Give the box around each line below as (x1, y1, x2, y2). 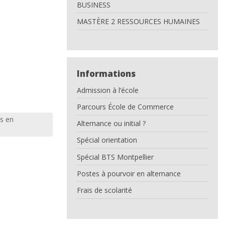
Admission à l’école (76, 85, 139, 95)
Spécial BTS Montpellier (76, 152, 154, 162)
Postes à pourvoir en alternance (76, 168, 181, 178)
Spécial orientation (76, 135, 137, 145)
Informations (76, 67, 136, 79)
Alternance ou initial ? (76, 119, 146, 129)
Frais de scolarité (76, 185, 132, 195)
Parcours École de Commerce (76, 101, 174, 111)
